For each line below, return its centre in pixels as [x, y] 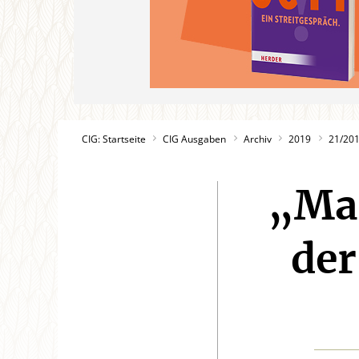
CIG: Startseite [114, 139]
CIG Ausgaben [195, 139]
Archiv [257, 139]
